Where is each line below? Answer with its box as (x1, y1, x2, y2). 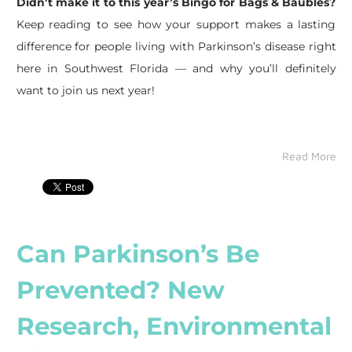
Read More (281, 149, 336, 163)
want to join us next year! (16, 83, 155, 98)
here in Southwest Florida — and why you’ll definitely (16, 61, 336, 76)
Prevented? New (16, 275, 225, 306)
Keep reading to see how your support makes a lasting (16, 17, 336, 32)
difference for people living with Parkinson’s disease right (16, 39, 336, 54)
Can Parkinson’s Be (16, 239, 259, 269)
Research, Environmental (16, 311, 332, 342)
